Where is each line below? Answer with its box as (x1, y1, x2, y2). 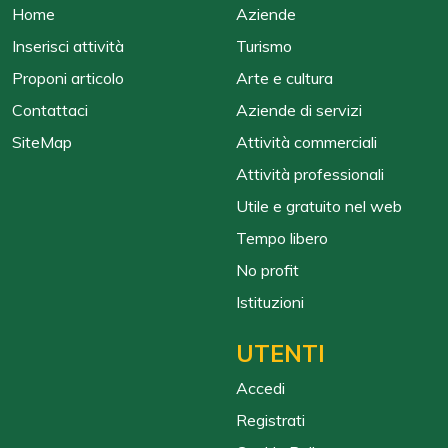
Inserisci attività (12, 36, 124, 57)
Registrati (236, 410, 305, 431)
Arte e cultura (236, 68, 333, 89)
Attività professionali (236, 164, 384, 185)
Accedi (236, 378, 285, 399)
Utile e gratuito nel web (236, 196, 402, 217)
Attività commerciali (236, 132, 377, 153)
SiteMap (12, 132, 72, 153)
